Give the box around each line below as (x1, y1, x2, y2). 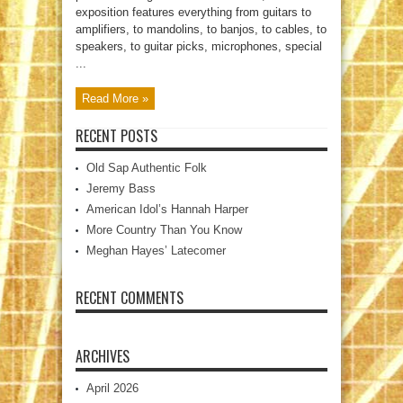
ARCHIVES (76, 345, 130, 367)
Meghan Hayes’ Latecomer (86, 243, 226, 257)
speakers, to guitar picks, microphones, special (76, 39, 322, 53)
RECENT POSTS (76, 124, 157, 147)
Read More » (82, 91, 148, 105)
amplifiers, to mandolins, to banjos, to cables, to (76, 22, 327, 36)
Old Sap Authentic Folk (86, 160, 207, 175)
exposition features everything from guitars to (76, 4, 311, 19)
